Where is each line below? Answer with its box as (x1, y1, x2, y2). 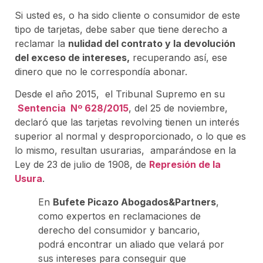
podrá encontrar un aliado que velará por (38, 238, 224, 251)
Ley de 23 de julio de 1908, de (15, 159, 149, 171)
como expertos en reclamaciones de (38, 210, 201, 222)
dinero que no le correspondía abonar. (15, 65, 187, 77)
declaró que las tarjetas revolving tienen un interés (15, 116, 240, 129)
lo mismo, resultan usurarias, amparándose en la (15, 144, 236, 157)
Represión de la (149, 159, 221, 171)
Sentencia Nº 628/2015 (18, 102, 129, 114)
